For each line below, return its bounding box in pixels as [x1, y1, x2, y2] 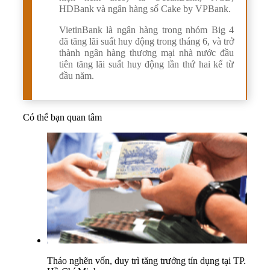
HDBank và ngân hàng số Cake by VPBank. [59, 3, 231, 14]
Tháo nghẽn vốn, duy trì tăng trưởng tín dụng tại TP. [47, 255, 246, 266]
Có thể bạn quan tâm [23, 111, 102, 122]
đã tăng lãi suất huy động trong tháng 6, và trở [59, 36, 234, 46]
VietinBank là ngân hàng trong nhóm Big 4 [59, 24, 234, 35]
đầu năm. [59, 70, 96, 81]
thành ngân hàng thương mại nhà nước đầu [59, 47, 234, 58]
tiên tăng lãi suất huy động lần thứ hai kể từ [59, 58, 234, 69]
